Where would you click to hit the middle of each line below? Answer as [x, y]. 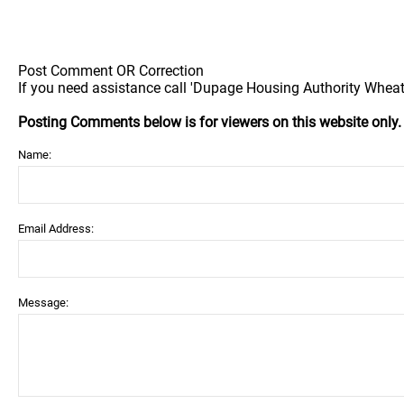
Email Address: [56, 229]
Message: [43, 303]
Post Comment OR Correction [111, 71]
